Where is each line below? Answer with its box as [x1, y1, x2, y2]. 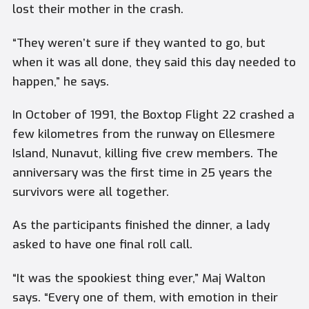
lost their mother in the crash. [12, 1, 183, 18]
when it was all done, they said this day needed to [12, 54, 296, 70]
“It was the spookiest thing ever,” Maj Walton [12, 270, 266, 286]
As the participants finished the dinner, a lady [12, 217, 270, 234]
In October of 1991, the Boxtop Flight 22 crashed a [12, 107, 295, 123]
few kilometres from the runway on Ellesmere [12, 126, 275, 143]
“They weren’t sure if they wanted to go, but [12, 34, 266, 51]
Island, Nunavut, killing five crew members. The [12, 146, 278, 162]
